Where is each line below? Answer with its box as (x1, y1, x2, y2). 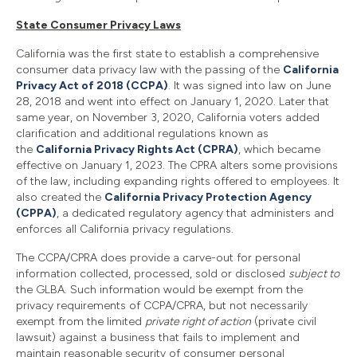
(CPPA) (16, 206, 57, 220)
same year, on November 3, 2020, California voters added (16, 110, 320, 124)
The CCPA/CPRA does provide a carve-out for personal (16, 250, 300, 265)
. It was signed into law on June (168, 78, 331, 92)
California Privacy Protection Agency (104, 190, 312, 204)
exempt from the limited (16, 314, 145, 328)
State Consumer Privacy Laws (16, 18, 181, 32)
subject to (288, 266, 339, 280)
